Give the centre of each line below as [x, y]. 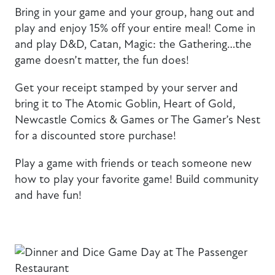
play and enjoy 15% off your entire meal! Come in [135, 28]
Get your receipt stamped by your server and [126, 88]
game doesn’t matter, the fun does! [102, 60]
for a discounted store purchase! [95, 136]
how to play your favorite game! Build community [137, 179]
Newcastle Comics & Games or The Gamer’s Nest [137, 120]
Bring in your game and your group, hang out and [135, 12]
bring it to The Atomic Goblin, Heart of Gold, [125, 104]
